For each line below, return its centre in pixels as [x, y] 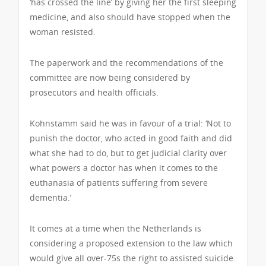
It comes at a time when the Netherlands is [115, 229]
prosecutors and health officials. [94, 93]
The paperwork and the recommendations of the [126, 63]
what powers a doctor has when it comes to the [124, 168]
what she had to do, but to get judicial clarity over [128, 153]
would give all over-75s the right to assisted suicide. [133, 258]
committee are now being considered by [110, 78]
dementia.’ [50, 198]
